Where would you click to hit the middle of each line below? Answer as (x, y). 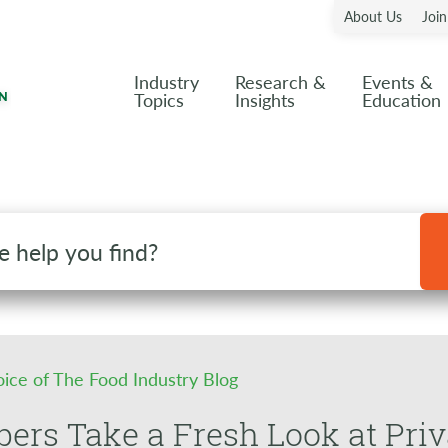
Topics (159, 99)
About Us (373, 16)
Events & (397, 81)
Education (401, 99)
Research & (280, 81)
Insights (265, 99)
